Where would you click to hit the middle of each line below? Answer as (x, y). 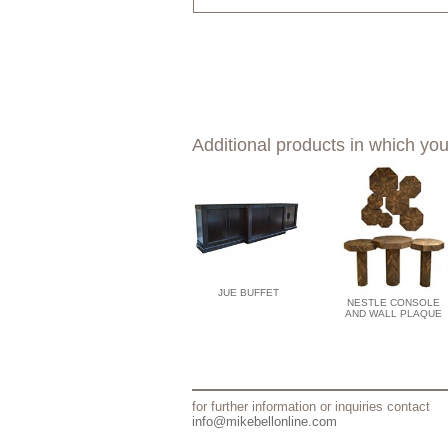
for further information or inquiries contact (311, 406)
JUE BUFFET (248, 292)
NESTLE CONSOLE (393, 302)
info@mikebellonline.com (264, 421)
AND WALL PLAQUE (393, 313)
